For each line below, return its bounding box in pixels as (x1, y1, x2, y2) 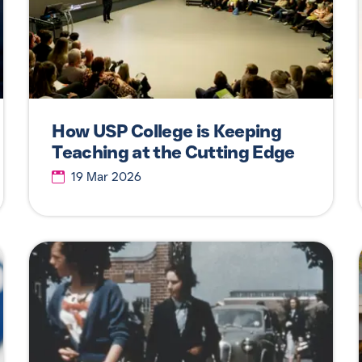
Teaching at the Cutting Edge (52, 141, 295, 163)
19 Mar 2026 (71, 169, 142, 184)
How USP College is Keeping (52, 120, 282, 142)
